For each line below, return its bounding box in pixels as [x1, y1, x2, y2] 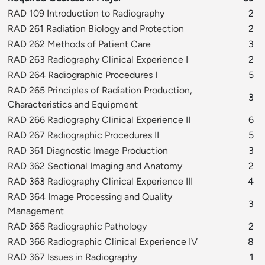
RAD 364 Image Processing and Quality [8, 191, 172, 203]
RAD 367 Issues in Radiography [8, 251, 137, 263]
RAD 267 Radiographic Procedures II [8, 130, 159, 141]
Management [8, 205, 64, 217]
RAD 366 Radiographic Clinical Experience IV [8, 236, 198, 248]
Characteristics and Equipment [8, 99, 138, 111]
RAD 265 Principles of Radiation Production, [8, 85, 192, 96]
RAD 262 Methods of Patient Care [8, 38, 151, 50]
